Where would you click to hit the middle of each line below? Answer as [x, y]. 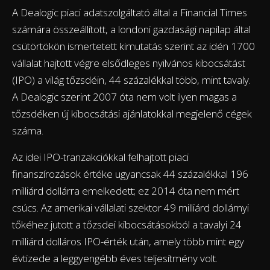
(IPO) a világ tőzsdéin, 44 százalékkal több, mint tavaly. [131, 80]
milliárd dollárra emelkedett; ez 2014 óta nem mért [126, 190]
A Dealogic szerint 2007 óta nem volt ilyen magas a [124, 96]
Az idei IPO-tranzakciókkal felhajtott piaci [100, 157]
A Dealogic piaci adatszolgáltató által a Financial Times [130, 12]
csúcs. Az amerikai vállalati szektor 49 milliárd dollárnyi [130, 207]
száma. [28, 130]
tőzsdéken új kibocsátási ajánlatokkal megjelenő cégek [132, 113]
